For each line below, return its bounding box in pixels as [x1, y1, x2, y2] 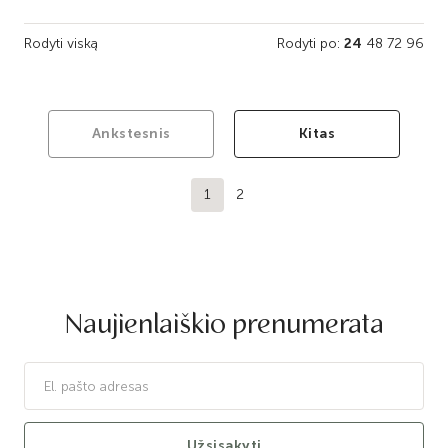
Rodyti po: [277, 35, 344, 52]
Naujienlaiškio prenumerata [64, 308, 384, 340]
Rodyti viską [24, 35, 98, 52]
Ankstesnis [91, 125, 171, 142]
